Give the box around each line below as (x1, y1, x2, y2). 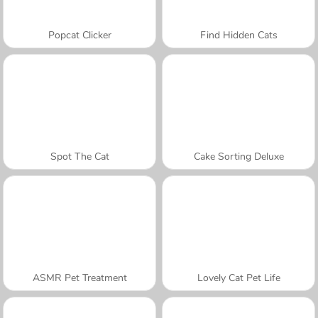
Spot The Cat (50, 149, 109, 163)
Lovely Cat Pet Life (197, 270, 280, 285)
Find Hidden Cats (199, 28, 278, 42)
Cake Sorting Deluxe (193, 149, 284, 163)
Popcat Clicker (48, 28, 111, 42)
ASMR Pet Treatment (32, 270, 127, 285)
